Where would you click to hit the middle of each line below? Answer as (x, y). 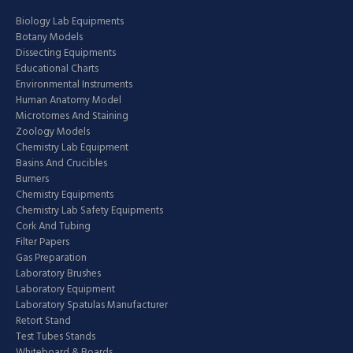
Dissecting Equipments (66, 53)
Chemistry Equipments (65, 195)
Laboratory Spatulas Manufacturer (92, 305)
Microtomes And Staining (72, 116)
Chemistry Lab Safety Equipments (89, 210)
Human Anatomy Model (69, 100)
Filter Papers (43, 242)
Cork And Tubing (53, 226)
